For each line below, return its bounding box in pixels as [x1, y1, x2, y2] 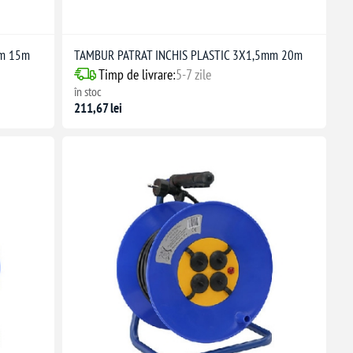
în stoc [73, 83, 102, 99]
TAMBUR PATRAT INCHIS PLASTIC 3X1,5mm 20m [73, 46, 303, 64]
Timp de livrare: [98, 65, 176, 84]
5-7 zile [175, 65, 211, 84]
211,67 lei [73, 98, 122, 117]
